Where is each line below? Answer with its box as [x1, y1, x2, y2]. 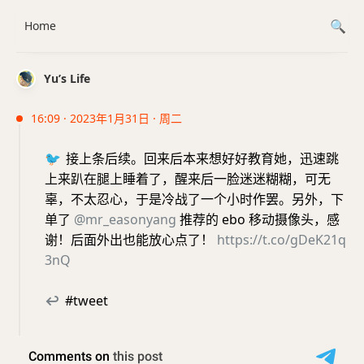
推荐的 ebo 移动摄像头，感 [176, 210, 340, 228]
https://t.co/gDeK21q [217, 231, 346, 249]
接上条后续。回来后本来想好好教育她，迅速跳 [63, 149, 339, 167]
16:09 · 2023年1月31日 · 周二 [31, 110, 182, 126]
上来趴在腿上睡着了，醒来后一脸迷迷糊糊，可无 [45, 170, 331, 188]
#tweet [62, 292, 108, 310]
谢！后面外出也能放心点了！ [45, 231, 217, 249]
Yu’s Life [44, 71, 90, 86]
